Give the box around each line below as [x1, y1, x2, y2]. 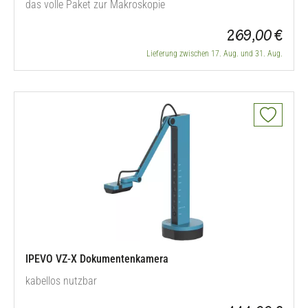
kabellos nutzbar [25, 274, 97, 287]
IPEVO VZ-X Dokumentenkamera [25, 252, 168, 265]
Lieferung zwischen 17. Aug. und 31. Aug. [146, 49, 283, 58]
